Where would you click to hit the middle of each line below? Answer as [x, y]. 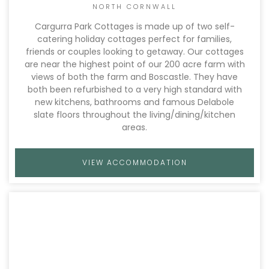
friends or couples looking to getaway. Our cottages [134, 52]
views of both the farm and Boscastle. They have [134, 77]
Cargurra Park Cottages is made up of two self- [134, 26]
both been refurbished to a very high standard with [134, 89]
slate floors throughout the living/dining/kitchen [134, 115]
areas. [134, 127]
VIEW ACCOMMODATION [134, 162]
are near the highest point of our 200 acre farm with [134, 64]
